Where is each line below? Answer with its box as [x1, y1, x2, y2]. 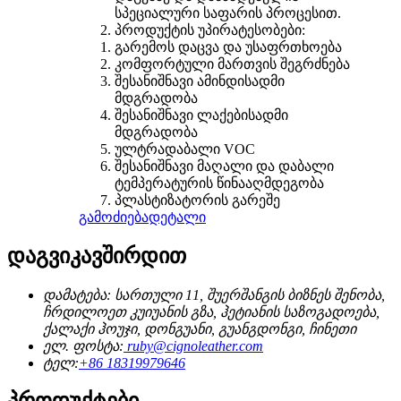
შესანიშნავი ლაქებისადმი [115, 107, 288, 123]
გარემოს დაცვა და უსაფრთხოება [115, 38, 342, 55]
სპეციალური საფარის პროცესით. [115, 4, 341, 21]
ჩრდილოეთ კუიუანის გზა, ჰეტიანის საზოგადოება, [43, 303, 380, 320]
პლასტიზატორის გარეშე [115, 192, 280, 208]
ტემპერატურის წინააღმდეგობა [115, 175, 324, 191]
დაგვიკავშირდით [7, 243, 186, 268]
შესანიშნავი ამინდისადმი [115, 73, 285, 89]
